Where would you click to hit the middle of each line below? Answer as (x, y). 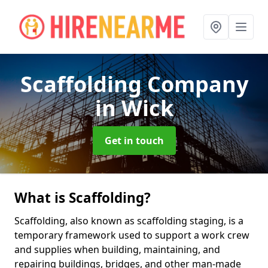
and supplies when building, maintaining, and (117, 249)
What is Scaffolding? (83, 198)
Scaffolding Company (134, 84)
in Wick (134, 108)
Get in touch (134, 141)
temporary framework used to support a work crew (132, 235)
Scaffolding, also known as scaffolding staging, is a (129, 221)
